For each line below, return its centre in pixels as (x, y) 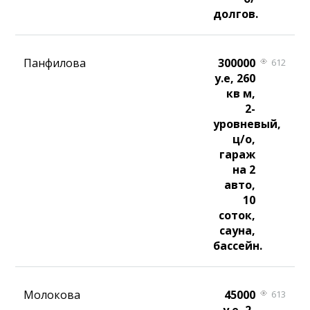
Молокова (52, 295)
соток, (237, 216)
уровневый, (247, 124)
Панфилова (55, 63)
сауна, (237, 231)
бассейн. (238, 246)
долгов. (236, 14)
